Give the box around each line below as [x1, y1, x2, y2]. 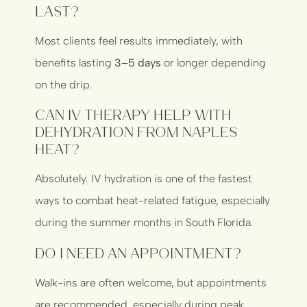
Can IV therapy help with [35, 107, 232, 122]
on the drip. [35, 78, 93, 92]
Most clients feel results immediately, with [35, 34, 243, 48]
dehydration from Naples [35, 124, 238, 139]
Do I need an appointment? [35, 245, 242, 260]
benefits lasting [35, 56, 115, 70]
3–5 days [114, 56, 162, 70]
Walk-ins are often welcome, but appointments [35, 275, 267, 289]
